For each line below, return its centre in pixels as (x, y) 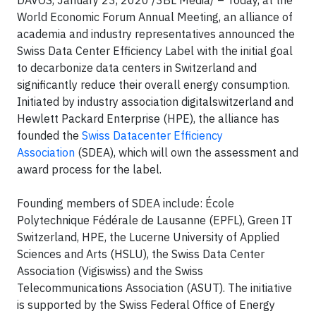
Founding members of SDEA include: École (126, 203)
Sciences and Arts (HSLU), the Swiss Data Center (141, 254)
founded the (49, 135)
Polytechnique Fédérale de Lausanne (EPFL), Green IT (155, 220)
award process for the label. (89, 169)
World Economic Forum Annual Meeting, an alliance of (155, 17)
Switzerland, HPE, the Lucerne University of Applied (148, 237)
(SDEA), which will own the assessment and (187, 152)
